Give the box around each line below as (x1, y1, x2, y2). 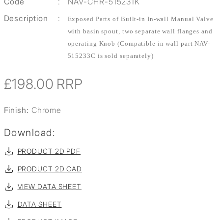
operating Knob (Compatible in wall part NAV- (67, 40, 211, 48)
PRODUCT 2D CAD (17, 165, 82, 173)
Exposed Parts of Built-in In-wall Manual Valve (67, 15, 214, 23)
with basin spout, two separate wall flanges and (67, 27, 213, 35)
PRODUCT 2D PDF (17, 147, 81, 156)
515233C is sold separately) (67, 52, 154, 60)
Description (3, 13, 48, 24)
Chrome (31, 105, 62, 115)
